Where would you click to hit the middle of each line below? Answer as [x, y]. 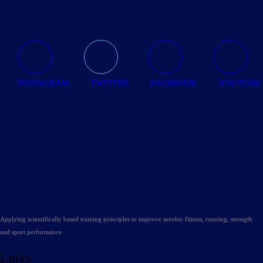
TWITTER [109, 82]
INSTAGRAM [44, 82]
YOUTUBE [239, 82]
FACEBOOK [173, 82]
